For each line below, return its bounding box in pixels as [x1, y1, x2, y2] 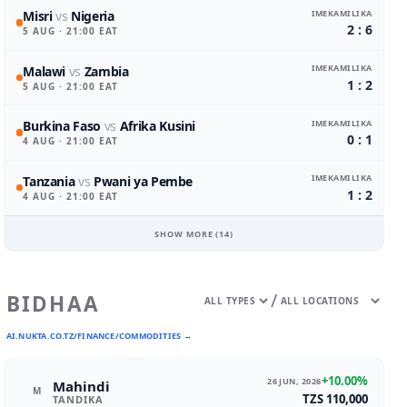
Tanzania [23, 172, 75, 190]
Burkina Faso [23, 117, 102, 135]
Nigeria [71, 7, 114, 25]
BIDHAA [5, 290, 101, 318]
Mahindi [52, 376, 110, 395]
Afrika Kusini [119, 117, 196, 135]
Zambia [84, 62, 129, 80]
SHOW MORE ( [154, 227, 220, 240]
